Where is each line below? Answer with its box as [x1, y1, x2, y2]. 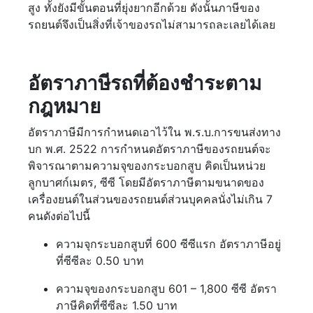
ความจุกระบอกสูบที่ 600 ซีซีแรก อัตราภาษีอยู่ [56, 237, 281, 252]
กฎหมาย [28, 94, 101, 119]
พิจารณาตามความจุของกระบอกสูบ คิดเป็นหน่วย [28, 159, 265, 173]
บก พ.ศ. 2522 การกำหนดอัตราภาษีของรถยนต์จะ [28, 142, 271, 156]
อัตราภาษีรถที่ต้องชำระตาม [28, 71, 261, 96]
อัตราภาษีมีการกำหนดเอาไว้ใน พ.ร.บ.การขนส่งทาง [28, 125, 281, 140]
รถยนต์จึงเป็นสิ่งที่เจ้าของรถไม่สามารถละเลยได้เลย [28, 17, 279, 32]
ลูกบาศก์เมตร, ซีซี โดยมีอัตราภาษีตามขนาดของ [28, 175, 264, 190]
